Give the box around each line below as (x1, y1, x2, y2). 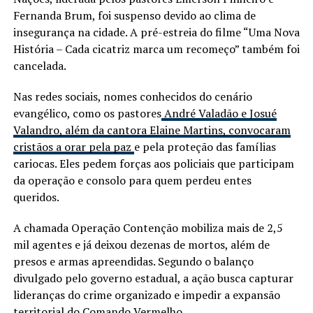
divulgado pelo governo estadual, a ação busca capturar (13, 270, 293, 286)
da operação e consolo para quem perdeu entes (13, 172, 252, 188)
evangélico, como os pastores (13, 105, 161, 121)
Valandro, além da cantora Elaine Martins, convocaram (13, 122, 291, 138)
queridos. (13, 189, 59, 205)
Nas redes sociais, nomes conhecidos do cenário (13, 88, 252, 104)
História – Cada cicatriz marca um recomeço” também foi (13, 41, 300, 57)
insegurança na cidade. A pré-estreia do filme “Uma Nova (13, 24, 300, 40)
